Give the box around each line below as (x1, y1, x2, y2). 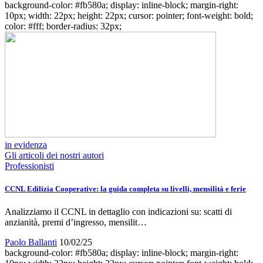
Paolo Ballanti (5, 237, 57, 248)
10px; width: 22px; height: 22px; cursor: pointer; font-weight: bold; (5, 10, 253, 21)
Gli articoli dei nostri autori (5, 150, 104, 160)
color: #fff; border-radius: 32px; (5, 21, 122, 31)
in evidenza (5, 139, 47, 150)
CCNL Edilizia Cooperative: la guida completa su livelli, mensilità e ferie (5, 184, 246, 193)
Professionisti (5, 160, 54, 171)
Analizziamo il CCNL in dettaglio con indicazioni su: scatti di (5, 207, 232, 217)
